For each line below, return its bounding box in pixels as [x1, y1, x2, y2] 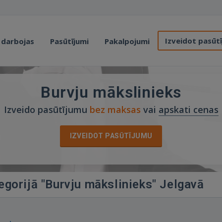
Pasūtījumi [50, 36, 89, 46]
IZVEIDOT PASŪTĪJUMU [69, 132, 153, 140]
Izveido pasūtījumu [3, 104, 90, 115]
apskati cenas [158, 104, 219, 115]
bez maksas [89, 104, 141, 115]
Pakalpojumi [105, 36, 150, 46]
